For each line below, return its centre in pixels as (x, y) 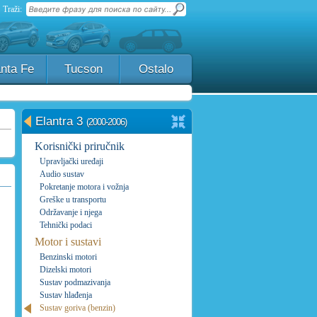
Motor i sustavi (68, 242)
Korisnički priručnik (80, 146)
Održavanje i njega (71, 212)
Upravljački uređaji (71, 161)
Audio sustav (62, 174)
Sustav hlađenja (66, 295)
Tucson (83, 69)
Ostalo (156, 69)
